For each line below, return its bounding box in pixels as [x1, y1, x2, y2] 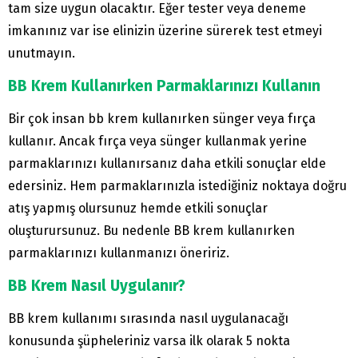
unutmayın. [8, 46, 75, 62]
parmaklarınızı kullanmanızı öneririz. [8, 245, 229, 261]
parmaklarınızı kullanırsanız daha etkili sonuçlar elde [8, 156, 326, 172]
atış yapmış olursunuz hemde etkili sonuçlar [8, 201, 268, 217]
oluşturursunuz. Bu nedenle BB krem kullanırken [8, 223, 295, 239]
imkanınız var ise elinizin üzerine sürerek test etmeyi [8, 23, 322, 39]
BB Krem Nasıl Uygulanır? [8, 276, 185, 296]
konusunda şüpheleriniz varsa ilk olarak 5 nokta [8, 333, 290, 349]
